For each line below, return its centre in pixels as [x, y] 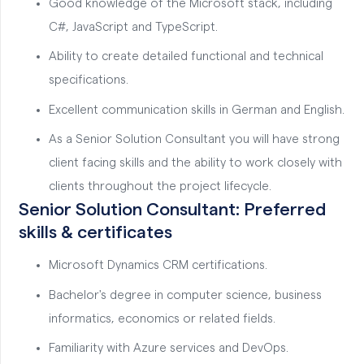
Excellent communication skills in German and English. [197, 110]
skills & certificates [95, 232]
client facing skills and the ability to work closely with [195, 163]
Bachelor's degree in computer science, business [185, 295]
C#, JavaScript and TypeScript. [133, 27]
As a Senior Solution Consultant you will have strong [194, 139]
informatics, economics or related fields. [162, 318]
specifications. [89, 80]
